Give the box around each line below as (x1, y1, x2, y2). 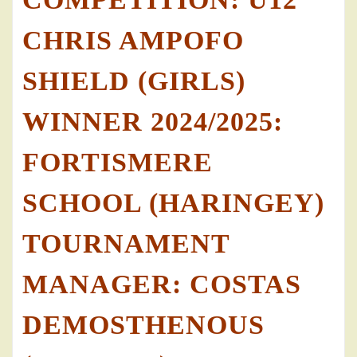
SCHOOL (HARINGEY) (22, 188, 324, 218)
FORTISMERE (22, 147, 213, 178)
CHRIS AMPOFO (22, 25, 244, 56)
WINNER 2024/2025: (22, 107, 283, 137)
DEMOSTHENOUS (22, 310, 265, 340)
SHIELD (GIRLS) (22, 66, 245, 96)
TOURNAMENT (22, 229, 229, 259)
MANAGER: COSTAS (22, 269, 301, 300)
